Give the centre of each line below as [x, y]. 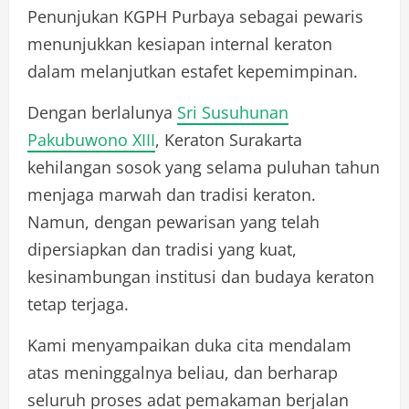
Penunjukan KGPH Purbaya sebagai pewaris [195, 17]
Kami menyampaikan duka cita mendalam [189, 346]
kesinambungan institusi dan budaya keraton [201, 277]
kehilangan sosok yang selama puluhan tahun [204, 168]
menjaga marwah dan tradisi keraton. [172, 195]
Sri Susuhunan [233, 113]
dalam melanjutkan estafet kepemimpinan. [193, 72]
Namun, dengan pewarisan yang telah [173, 222]
